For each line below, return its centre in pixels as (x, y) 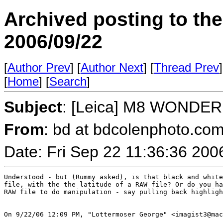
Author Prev (39, 67)
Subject (33, 107)
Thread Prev (186, 67)
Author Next (112, 67)
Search (68, 81)
